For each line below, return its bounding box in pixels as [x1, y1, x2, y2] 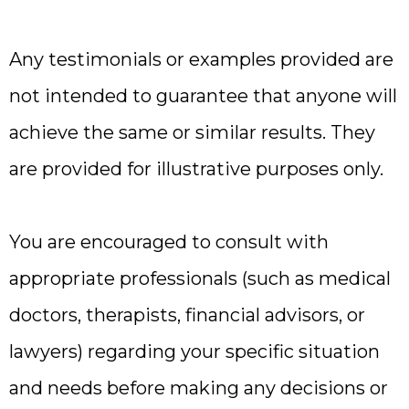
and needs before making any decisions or [9, 377, 388, 399]
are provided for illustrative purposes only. [9, 158, 383, 180]
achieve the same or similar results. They [9, 121, 375, 143]
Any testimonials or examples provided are [9, 48, 393, 70]
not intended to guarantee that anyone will [9, 85, 397, 107]
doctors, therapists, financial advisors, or [9, 304, 365, 326]
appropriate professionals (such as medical [9, 267, 391, 289]
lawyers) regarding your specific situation [9, 341, 380, 362]
